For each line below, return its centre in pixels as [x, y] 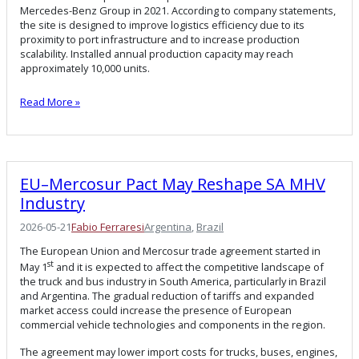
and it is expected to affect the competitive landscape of [189, 267]
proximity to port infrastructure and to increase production [160, 40]
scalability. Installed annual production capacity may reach [157, 54]
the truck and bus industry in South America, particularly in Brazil [173, 282]
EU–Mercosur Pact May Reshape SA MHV [173, 184]
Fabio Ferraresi [108, 227]
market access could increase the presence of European [156, 311]
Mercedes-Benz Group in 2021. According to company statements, [178, 11]
